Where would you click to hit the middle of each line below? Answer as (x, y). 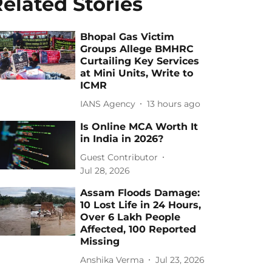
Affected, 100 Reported (138, 229)
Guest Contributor (119, 157)
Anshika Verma (112, 260)
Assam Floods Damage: (140, 193)
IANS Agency (108, 104)
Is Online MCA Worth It (139, 127)
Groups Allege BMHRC (137, 49)
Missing (100, 241)
